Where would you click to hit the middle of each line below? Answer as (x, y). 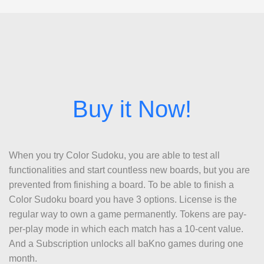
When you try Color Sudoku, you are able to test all (115, 155)
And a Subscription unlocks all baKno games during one (126, 243)
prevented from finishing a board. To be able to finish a (122, 184)
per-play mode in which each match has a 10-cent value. (126, 229)
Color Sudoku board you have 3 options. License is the (123, 199)
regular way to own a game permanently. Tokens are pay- (128, 214)
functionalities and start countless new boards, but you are (130, 170)
